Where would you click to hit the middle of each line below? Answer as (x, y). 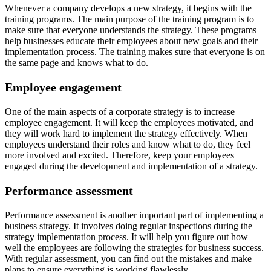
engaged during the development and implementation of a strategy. (131, 166)
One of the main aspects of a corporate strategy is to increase (120, 111)
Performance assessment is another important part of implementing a (134, 215)
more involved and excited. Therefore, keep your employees (119, 155)
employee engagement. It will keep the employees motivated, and (129, 122)
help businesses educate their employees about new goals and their (131, 41)
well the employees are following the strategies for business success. (134, 247)
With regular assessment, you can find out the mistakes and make (128, 258)
